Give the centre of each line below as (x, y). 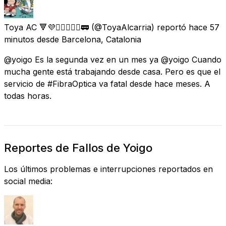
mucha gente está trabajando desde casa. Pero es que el (112, 71)
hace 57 (204, 27)
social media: (28, 181)
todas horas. (28, 96)
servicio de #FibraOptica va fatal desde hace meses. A (107, 83)
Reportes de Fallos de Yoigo (78, 148)
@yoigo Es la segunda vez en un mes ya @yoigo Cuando (113, 59)
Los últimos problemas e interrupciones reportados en (108, 169)
